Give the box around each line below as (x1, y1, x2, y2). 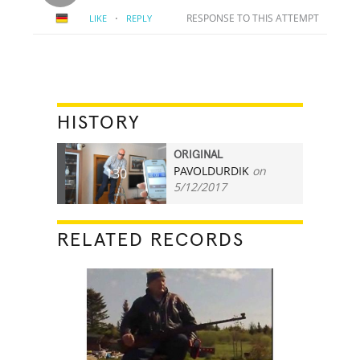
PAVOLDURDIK (174, 162, 250, 178)
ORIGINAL (174, 149, 223, 161)
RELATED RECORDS (57, 230, 245, 250)
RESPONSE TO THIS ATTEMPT (186, 10, 319, 25)
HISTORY (57, 112, 141, 133)
